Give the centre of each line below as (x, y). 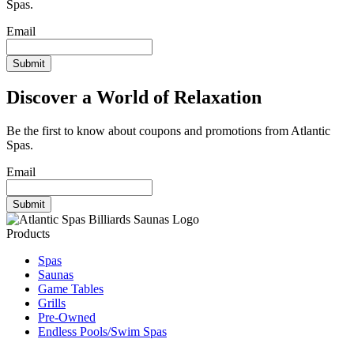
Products (28, 234)
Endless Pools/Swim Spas (102, 332)
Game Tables (71, 289)
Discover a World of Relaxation (134, 98)
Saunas (56, 275)
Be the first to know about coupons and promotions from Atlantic (168, 131)
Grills (52, 303)
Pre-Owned (67, 318)
